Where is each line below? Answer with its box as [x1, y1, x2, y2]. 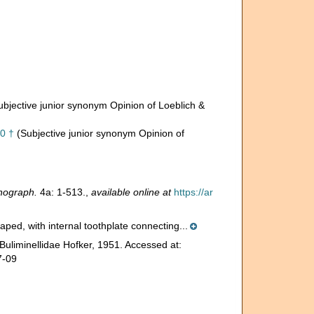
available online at [90, 186, 171, 198]
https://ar [173, 186, 213, 198]
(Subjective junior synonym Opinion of [16, 128, 184, 139]
